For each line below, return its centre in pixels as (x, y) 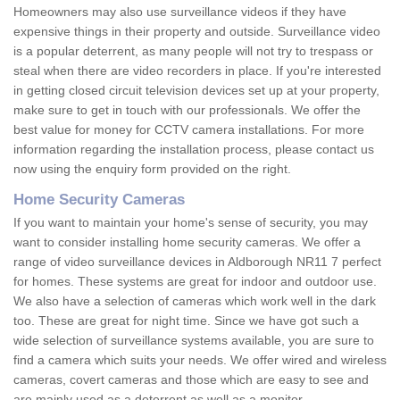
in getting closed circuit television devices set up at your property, (196, 91)
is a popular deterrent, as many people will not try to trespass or (193, 51)
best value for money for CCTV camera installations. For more (189, 130)
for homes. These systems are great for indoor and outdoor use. (195, 282)
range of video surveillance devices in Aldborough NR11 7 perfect (197, 262)
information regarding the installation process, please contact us (194, 150)
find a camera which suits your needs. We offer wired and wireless (200, 360)
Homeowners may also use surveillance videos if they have (180, 12)
